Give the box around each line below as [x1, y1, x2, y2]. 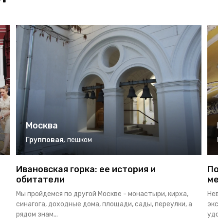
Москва [25, 120, 58, 131]
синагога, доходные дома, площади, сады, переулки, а [16, 200, 192, 209]
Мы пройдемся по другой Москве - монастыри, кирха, [16, 190, 188, 199]
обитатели [16, 174, 65, 185]
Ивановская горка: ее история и [16, 164, 156, 175]
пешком [67, 136, 92, 145]
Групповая [25, 136, 63, 145]
